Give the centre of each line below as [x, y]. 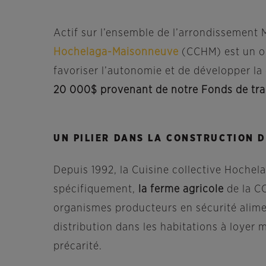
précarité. [78, 246]
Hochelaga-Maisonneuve [116, 52]
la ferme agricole [181, 189]
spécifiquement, [96, 189]
